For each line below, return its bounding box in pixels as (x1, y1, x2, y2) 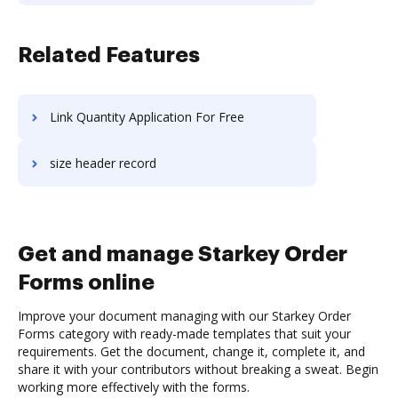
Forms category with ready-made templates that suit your (18, 325, 351, 342)
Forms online (18, 272, 155, 293)
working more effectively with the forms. (18, 378, 250, 395)
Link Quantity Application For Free (50, 108, 244, 125)
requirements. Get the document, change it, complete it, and (18, 343, 365, 360)
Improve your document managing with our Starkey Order (18, 307, 351, 324)
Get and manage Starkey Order (18, 243, 347, 265)
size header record (50, 155, 156, 171)
